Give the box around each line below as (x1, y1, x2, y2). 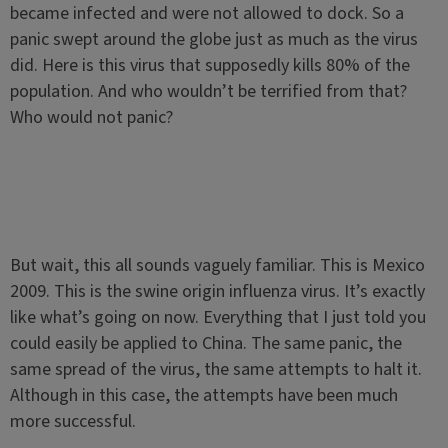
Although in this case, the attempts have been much (9, 383, 398, 408)
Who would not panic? (9, 105, 173, 130)
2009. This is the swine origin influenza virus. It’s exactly (9, 279, 425, 304)
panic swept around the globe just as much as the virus (9, 27, 418, 52)
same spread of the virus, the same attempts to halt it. (9, 357, 422, 382)
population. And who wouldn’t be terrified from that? (9, 79, 407, 104)
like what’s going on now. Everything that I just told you (9, 305, 426, 330)
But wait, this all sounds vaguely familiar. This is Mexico (9, 253, 425, 278)
